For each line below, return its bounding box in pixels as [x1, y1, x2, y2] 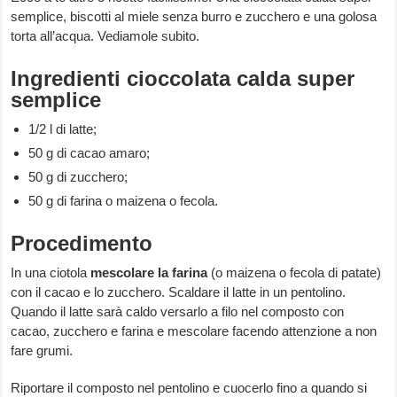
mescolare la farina [90, 265, 208, 281]
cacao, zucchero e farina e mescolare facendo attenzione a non [11, 323, 378, 339]
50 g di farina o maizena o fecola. [28, 193, 219, 209]
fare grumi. [11, 343, 74, 359]
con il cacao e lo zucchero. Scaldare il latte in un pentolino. [11, 284, 346, 300]
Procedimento [11, 231, 153, 256]
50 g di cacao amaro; [28, 145, 151, 161]
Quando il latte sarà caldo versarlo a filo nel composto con [11, 304, 345, 320]
